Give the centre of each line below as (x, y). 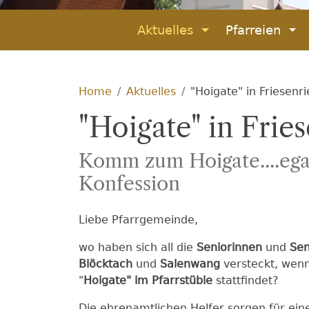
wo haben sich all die (138, 247)
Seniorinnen (231, 247)
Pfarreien (253, 30)
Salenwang (190, 264)
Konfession (129, 183)
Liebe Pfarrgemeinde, (138, 220)
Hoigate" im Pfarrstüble (148, 280)
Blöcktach (107, 264)
